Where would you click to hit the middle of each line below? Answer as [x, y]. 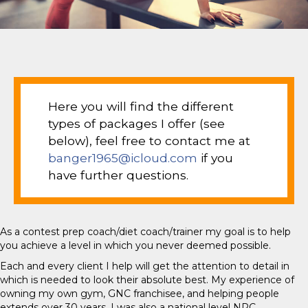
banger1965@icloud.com [123, 158]
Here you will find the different [141, 106]
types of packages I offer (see [136, 123]
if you [215, 158]
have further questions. [118, 175]
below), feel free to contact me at [149, 141]
